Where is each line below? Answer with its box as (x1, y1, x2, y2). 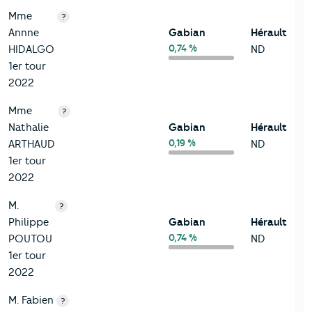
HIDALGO (8, 43, 54, 56)
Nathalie (8, 121, 49, 134)
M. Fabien (8, 294, 54, 307)
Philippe (8, 216, 49, 229)
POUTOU (8, 233, 52, 246)
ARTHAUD (8, 138, 55, 151)
